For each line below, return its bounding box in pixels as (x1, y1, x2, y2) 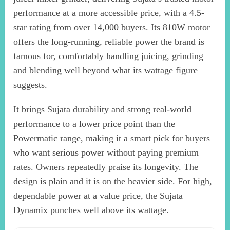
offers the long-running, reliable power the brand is (13, 36, 205, 47)
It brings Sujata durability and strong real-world (13, 104, 192, 114)
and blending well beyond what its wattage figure (13, 65, 198, 75)
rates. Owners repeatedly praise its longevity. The (13, 161, 199, 172)
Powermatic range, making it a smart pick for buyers (13, 132, 210, 143)
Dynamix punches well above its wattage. (13, 204, 169, 215)
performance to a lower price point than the (13, 118, 176, 129)
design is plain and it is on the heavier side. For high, (13, 176, 213, 186)
